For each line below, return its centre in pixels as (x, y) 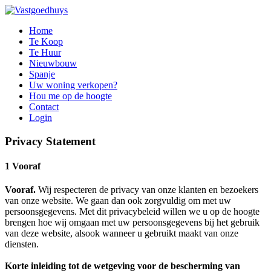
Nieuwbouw (53, 63)
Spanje (42, 74)
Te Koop (46, 41)
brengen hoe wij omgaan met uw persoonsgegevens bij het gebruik (132, 223)
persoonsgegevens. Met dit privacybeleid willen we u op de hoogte (132, 212)
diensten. (22, 244)
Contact (44, 107)
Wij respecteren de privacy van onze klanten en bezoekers (147, 190)
